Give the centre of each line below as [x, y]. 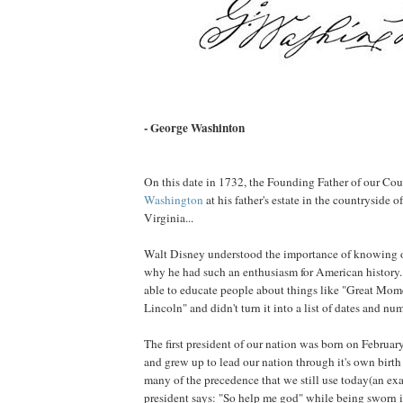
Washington [174, 199]
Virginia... [169, 217]
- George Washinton [194, 127]
